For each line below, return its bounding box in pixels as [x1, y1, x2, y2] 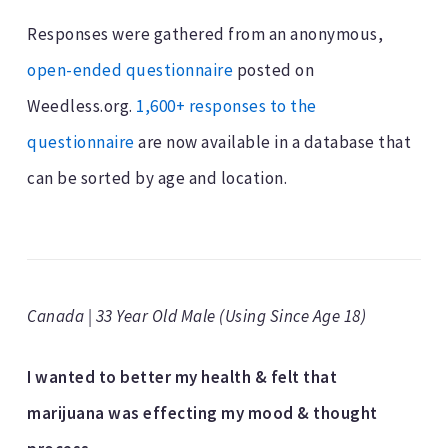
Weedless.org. [27, 95, 137, 118]
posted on [233, 59, 315, 82]
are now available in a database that [134, 131, 412, 154]
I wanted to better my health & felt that [27, 366, 338, 389]
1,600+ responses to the [136, 95, 317, 118]
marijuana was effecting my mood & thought [27, 402, 378, 425]
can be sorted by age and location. [27, 167, 288, 190]
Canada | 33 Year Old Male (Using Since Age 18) [27, 304, 367, 327]
